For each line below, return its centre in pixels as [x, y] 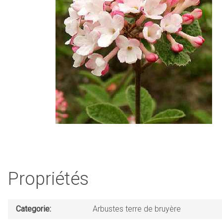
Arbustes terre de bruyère [137, 209]
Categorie [33, 209]
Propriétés [48, 179]
